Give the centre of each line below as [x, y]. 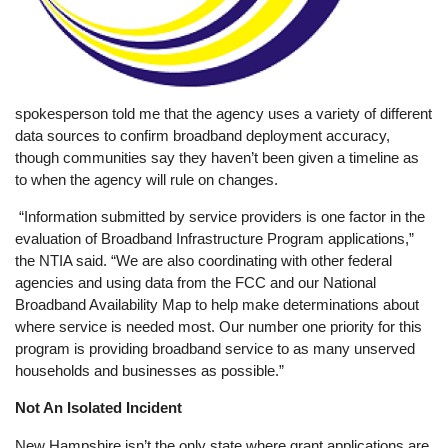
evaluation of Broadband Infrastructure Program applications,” [215, 239]
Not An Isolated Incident [99, 408]
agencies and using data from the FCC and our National [196, 283]
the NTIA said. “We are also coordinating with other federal [204, 261]
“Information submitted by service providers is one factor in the [220, 217]
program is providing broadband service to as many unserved [215, 349]
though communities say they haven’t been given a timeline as [217, 158]
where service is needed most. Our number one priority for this [219, 327]
